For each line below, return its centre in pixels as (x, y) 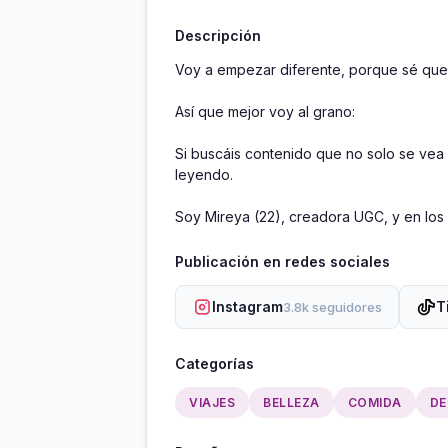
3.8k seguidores (332, 307)
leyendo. (204, 175)
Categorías (214, 364)
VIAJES (212, 403)
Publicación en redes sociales (282, 262)
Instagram (247, 307)
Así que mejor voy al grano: (269, 112)
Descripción (218, 36)
